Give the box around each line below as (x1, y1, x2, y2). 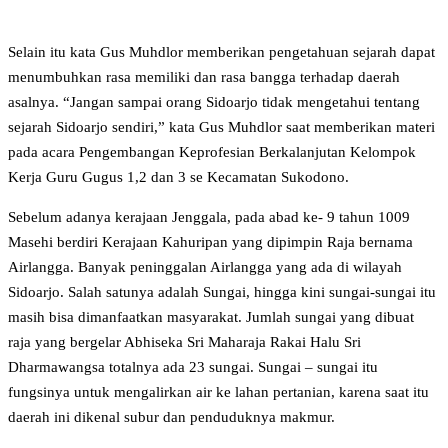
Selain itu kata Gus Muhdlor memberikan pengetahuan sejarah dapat (8, 44, 435, 61)
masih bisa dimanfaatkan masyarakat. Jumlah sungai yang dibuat (8, 309, 414, 326)
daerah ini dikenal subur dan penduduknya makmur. (8, 409, 335, 426)
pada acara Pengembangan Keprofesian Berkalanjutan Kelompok (8, 144, 416, 161)
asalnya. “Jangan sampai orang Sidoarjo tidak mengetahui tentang (8, 94, 420, 111)
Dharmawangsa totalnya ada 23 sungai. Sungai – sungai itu (8, 359, 378, 376)
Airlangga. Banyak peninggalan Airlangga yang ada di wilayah (8, 259, 402, 276)
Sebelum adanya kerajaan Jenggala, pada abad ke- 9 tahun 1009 (8, 209, 410, 226)
